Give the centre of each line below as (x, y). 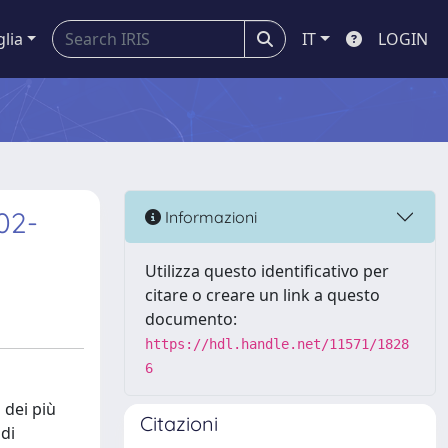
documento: (191, 319)
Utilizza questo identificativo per (267, 271)
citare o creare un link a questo (262, 295)
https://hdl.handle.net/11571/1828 (277, 344)
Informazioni (209, 216)
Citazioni (179, 423)
